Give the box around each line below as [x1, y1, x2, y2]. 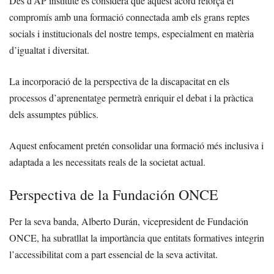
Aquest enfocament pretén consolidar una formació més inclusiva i [9, 139, 264, 152]
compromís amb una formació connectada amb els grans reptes [9, 10, 250, 24]
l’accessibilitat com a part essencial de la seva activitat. [9, 248, 218, 261]
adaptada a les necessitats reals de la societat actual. [9, 155, 206, 169]
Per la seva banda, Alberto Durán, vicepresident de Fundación [9, 215, 248, 228]
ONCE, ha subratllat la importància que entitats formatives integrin [9, 231, 264, 245]
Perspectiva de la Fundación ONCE [9, 185, 218, 205]
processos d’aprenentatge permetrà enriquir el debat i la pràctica [9, 91, 253, 105]
